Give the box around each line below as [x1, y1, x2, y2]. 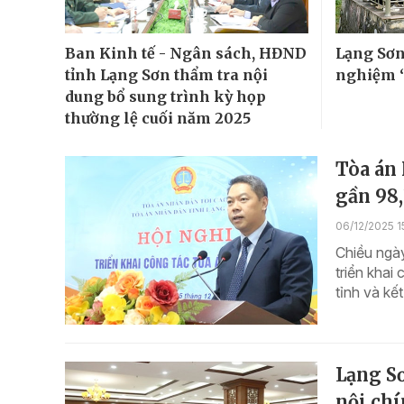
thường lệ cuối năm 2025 [65, 108, 251, 127]
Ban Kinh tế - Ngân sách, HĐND [65, 43, 307, 62]
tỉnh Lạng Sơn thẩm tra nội [65, 65, 268, 84]
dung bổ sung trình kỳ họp [65, 87, 266, 106]
